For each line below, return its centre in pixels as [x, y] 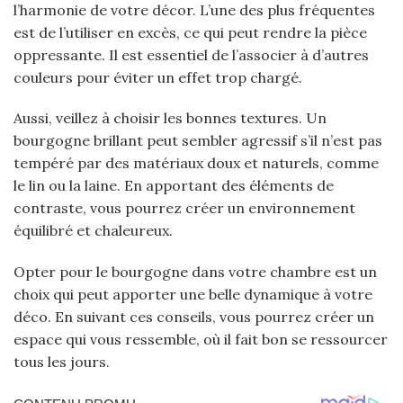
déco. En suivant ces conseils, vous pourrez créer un [194, 317]
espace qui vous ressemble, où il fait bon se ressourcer [201, 340]
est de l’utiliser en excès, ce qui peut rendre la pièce [190, 32]
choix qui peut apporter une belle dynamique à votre [193, 295]
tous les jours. [62, 362]
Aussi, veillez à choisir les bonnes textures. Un [170, 118]
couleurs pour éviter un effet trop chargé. [158, 77]
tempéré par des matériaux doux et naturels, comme [196, 163]
